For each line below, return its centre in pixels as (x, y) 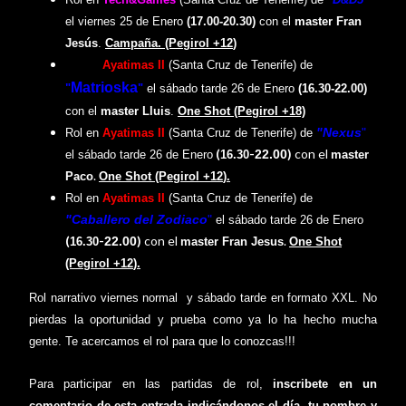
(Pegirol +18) (270, 111)
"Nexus (339, 132)
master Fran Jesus (232, 241)
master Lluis (135, 111)
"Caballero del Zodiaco (136, 219)
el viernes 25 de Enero (126, 21)
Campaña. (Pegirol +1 (166, 43)
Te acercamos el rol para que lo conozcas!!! (180, 341)
